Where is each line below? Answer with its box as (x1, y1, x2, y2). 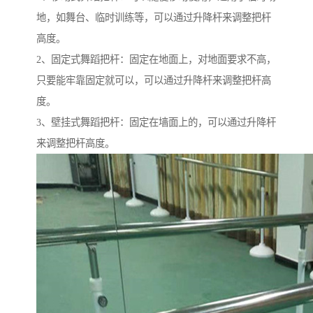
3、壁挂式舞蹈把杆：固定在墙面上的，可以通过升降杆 (36, 117, 276, 129)
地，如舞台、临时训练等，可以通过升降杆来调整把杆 (36, 12, 271, 24)
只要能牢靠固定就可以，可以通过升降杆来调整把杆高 (36, 75, 271, 87)
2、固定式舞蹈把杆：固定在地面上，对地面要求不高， (36, 54, 276, 66)
